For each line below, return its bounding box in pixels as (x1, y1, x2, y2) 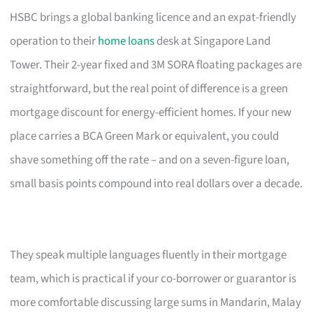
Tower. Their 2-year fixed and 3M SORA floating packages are (10, 56, 303, 73)
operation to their (10, 32, 99, 50)
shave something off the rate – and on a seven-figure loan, (10, 151, 290, 168)
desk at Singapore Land (154, 32, 271, 50)
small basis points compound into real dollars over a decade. (10, 175, 303, 192)
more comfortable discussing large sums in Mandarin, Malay (10, 293, 302, 311)
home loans (98, 32, 155, 50)
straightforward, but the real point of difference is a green (10, 80, 289, 97)
